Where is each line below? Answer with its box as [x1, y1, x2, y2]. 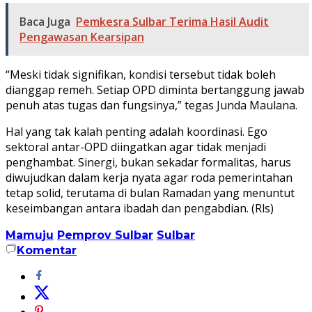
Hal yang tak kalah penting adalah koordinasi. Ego [6, 123, 267, 139]
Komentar [17, 243, 77, 257]
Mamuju [6, 228, 54, 242]
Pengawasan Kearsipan [19, 29, 144, 45]
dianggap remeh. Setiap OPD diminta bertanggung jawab [6, 81, 304, 97]
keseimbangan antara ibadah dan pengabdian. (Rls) [6, 200, 274, 216]
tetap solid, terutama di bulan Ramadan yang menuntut [6, 185, 295, 201]
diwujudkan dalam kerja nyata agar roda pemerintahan [6, 169, 292, 185]
